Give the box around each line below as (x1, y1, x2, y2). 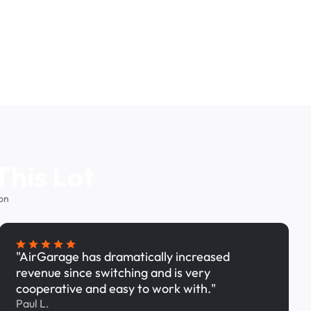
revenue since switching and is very (15, 264, 210, 280)
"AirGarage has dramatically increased (15, 249, 230, 264)
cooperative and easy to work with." (15, 280, 216, 296)
